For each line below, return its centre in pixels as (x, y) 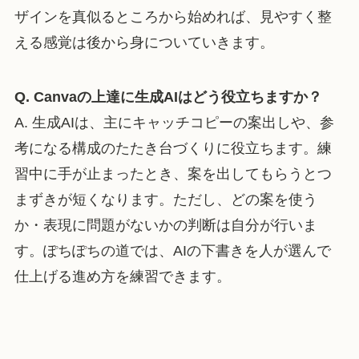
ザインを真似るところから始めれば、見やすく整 (173, 17)
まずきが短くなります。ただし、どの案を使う (165, 200)
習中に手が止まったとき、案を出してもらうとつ (173, 174)
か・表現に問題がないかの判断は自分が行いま (165, 226)
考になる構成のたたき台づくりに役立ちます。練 (173, 149)
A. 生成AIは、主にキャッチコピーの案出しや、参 (174, 123)
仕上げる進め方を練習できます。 (122, 277)
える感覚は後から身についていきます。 (144, 43)
